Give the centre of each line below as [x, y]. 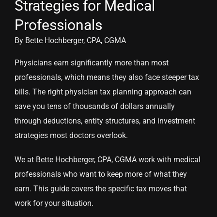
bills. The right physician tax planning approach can [103, 92]
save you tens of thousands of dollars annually [95, 107]
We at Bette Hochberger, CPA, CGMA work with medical [108, 160]
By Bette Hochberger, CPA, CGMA [70, 41]
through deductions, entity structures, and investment [105, 121]
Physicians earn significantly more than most [92, 63]
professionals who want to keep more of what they [101, 174]
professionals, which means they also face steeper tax [107, 77]
